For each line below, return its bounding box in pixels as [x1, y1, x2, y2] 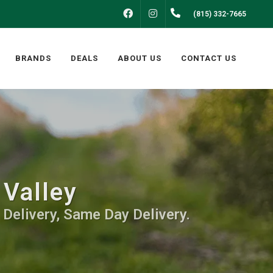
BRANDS [15, 54, 51, 63]
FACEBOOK [141, 10, 181, 18]
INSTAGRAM [166, 10, 211, 18]
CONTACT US [181, 54, 236, 63]
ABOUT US [118, 54, 161, 63]
